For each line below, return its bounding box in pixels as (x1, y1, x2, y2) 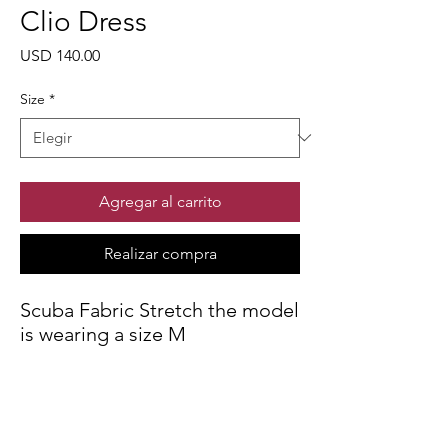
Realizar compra (103, 243, 217, 263)
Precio (99, 44, 144, 64)
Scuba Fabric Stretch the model (20, 297, 299, 322)
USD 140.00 (20, 45, 100, 65)
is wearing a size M (20, 321, 186, 346)
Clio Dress (20, 4, 147, 38)
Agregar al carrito (98, 191, 222, 211)
